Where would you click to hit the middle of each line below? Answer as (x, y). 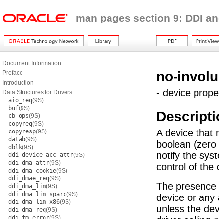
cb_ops (19, 116)
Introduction (18, 83)
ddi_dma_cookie (32, 171)
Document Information (32, 63)
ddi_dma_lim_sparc (37, 194)
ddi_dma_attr (29, 163)
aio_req (20, 100)
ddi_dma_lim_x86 (34, 202)
